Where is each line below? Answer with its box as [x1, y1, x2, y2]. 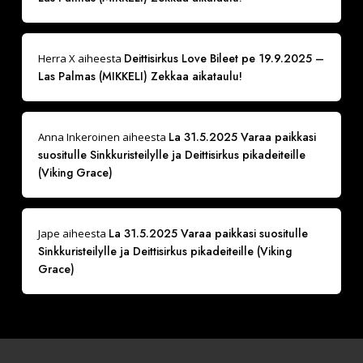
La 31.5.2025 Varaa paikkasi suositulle [108, 224, 308, 241]
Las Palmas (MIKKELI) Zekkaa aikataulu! [37, 67, 242, 84]
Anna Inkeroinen [37, 129, 120, 144]
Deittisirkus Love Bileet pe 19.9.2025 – [123, 49, 324, 66]
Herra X [37, 50, 75, 66]
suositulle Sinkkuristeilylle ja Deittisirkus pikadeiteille [37, 146, 305, 163]
